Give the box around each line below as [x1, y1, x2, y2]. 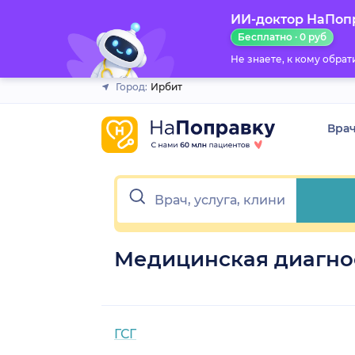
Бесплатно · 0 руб [237, 31, 326, 43]
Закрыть [147, 15, 197, 29]
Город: [116, 81, 147, 93]
